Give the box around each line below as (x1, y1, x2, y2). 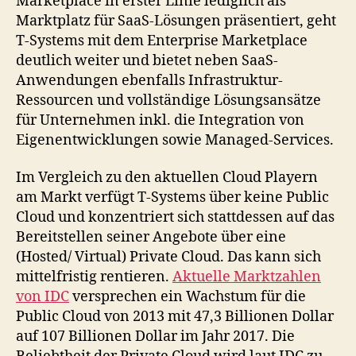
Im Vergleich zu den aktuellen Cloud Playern (16, 168, 318, 187)
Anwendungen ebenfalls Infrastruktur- (16, 71, 283, 90)
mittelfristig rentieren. (16, 268, 172, 286)
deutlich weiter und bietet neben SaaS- (16, 51, 278, 70)
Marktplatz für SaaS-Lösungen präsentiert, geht (16, 11, 336, 30)
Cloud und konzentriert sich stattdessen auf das (16, 208, 335, 226)
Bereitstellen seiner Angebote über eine (16, 228, 286, 246)
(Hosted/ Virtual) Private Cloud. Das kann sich (16, 248, 321, 266)
